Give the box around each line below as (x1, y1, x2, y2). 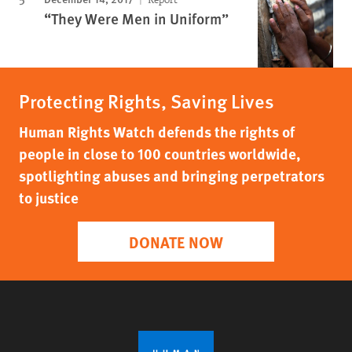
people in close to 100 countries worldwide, (19, 142, 301, 164)
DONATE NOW (129, 229, 223, 253)
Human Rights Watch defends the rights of (19, 120, 295, 142)
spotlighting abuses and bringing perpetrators (19, 164, 324, 186)
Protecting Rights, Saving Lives (19, 86, 274, 114)
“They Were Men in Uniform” (44, 7, 229, 29)
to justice (19, 186, 79, 208)
